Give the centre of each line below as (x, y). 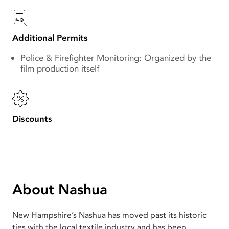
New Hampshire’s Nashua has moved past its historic (109, 215)
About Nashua (60, 189)
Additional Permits (50, 38)
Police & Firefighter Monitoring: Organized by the (116, 58)
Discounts (32, 119)
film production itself (60, 68)
